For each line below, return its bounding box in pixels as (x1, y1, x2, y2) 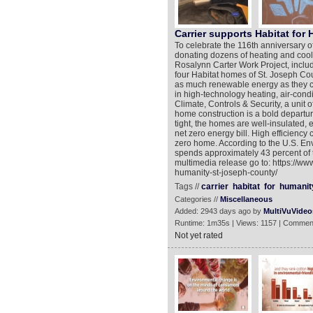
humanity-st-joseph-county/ (174, 168, 277, 177)
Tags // (174, 182, 201, 191)
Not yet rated (174, 231, 223, 240)
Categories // (174, 195, 220, 203)
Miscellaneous (219, 195, 272, 203)
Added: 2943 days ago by (174, 207, 263, 215)
